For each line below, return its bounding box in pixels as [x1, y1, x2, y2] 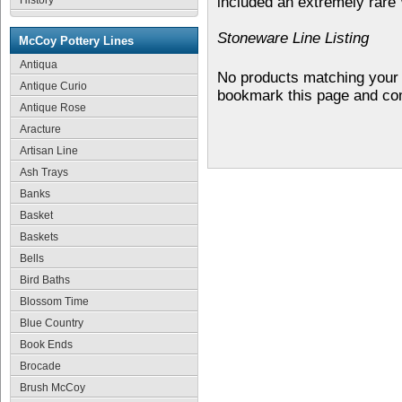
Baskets [20, 231, 58, 243]
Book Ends [20, 338, 73, 351]
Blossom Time [20, 295, 89, 308]
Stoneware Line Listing [217, 30, 369, 47]
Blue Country [20, 317, 83, 329]
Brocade [20, 360, 61, 372]
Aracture [20, 123, 61, 135]
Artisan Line [20, 144, 78, 157]
